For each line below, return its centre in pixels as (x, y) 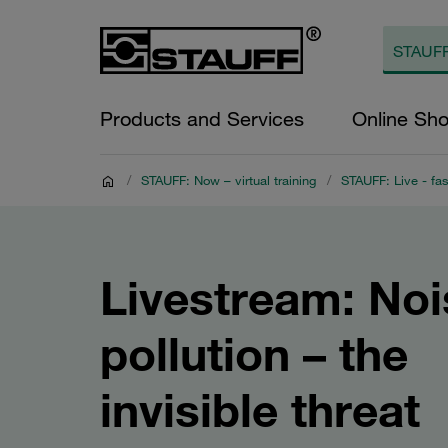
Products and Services (202, 119)
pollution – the (254, 353)
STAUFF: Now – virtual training (228, 180)
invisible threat (260, 409)
